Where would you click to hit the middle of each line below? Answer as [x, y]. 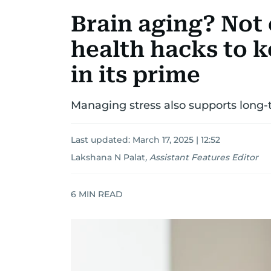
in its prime [135, 75]
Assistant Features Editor [204, 157]
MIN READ [100, 194]
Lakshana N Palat [108, 157]
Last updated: [102, 140]
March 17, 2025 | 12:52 [176, 140]
